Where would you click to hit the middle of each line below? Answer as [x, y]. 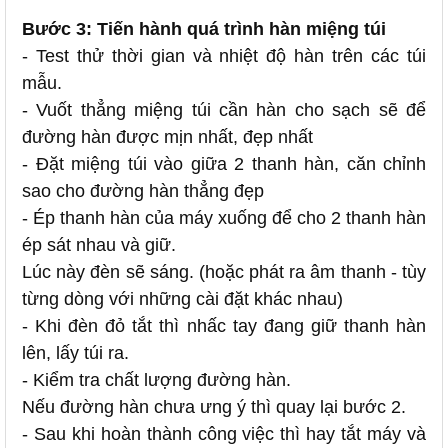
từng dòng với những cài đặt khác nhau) [182, 299]
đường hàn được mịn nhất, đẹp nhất [167, 137]
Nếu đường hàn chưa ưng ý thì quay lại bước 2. [214, 407]
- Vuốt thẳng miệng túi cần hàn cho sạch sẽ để [224, 110]
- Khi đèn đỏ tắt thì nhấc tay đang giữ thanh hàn [224, 326]
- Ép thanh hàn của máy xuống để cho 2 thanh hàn [224, 218]
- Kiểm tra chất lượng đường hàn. [156, 380]
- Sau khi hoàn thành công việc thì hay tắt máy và [224, 434]
